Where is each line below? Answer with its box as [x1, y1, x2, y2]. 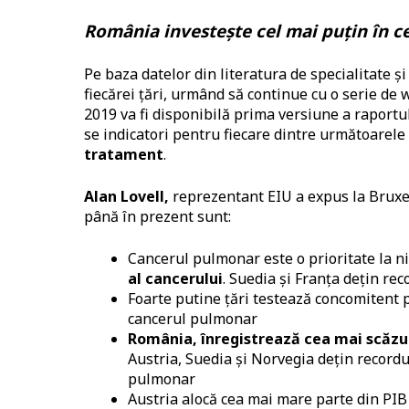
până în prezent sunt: [84, 206, 231, 227]
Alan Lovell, [84, 186, 169, 207]
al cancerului [128, 268, 223, 289]
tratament [84, 144, 163, 165]
